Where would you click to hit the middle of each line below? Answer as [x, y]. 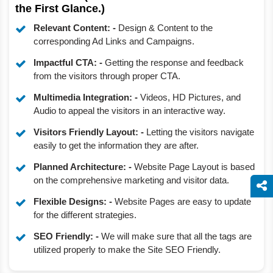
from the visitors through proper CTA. [107, 76]
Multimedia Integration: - [86, 97]
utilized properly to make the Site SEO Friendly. [127, 250]
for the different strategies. [85, 215]
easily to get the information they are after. [116, 145]
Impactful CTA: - [68, 62]
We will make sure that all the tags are [176, 236]
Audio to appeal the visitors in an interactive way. [129, 111]
